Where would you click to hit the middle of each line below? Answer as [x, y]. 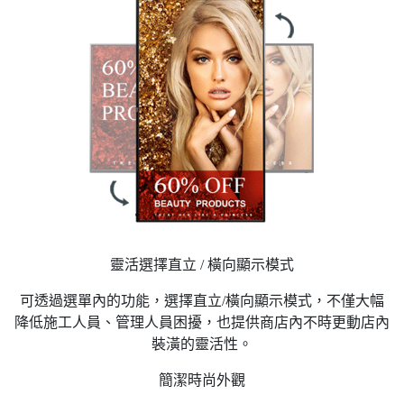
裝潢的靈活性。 [202, 344]
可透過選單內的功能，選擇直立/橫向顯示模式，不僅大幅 [202, 300]
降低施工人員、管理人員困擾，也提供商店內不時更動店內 [202, 322]
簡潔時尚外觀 [202, 380]
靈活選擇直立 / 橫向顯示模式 [202, 264]
